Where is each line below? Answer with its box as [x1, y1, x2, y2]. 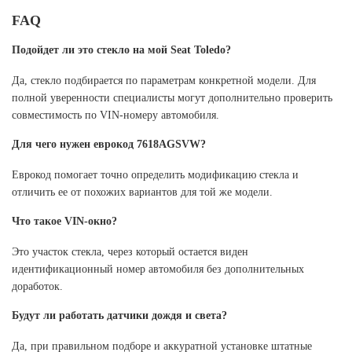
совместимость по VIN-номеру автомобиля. [12, 109, 219, 121]
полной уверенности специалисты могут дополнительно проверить [12, 92, 332, 104]
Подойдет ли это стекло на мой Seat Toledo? [12, 44, 231, 56]
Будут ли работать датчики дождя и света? [12, 310, 227, 321]
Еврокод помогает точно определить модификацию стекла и [12, 169, 299, 181]
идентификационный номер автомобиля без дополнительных [12, 263, 304, 275]
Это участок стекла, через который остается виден [12, 246, 248, 258]
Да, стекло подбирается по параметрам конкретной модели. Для [12, 75, 316, 86]
